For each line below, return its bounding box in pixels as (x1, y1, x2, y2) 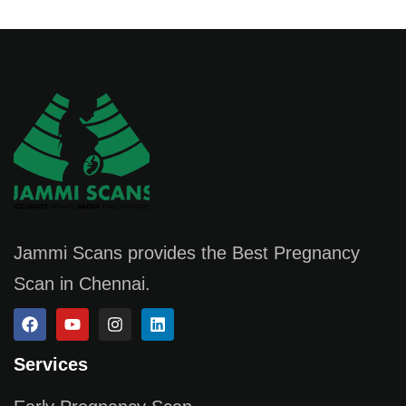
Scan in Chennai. (14, 274, 150, 295)
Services (14, 354, 88, 375)
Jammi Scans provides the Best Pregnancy (14, 243, 360, 264)
